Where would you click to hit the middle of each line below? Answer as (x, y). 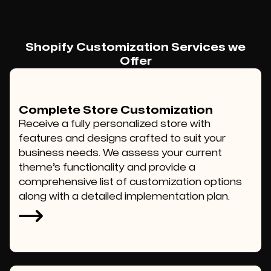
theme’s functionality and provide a (107, 168)
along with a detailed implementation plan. (124, 197)
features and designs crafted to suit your (122, 139)
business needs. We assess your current (120, 153)
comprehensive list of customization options (130, 182)
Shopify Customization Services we (135, 47)
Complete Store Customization (116, 110)
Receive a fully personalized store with (115, 124)
